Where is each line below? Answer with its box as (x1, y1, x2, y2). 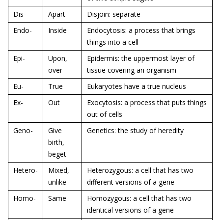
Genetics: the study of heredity (87, 126, 184, 135)
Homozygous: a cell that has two (87, 193, 192, 203)
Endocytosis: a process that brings (87, 26, 195, 35)
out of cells (87, 110, 122, 119)
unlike (48, 177, 66, 187)
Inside (48, 26, 67, 35)
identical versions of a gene (87, 205, 174, 215)
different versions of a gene (87, 177, 174, 187)
